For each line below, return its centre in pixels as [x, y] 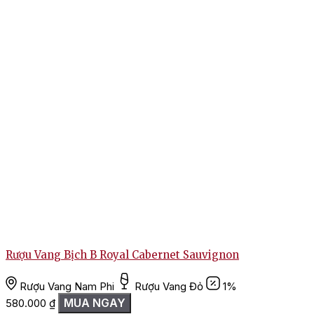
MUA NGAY [95, 303]
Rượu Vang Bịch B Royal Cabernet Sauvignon [122, 255]
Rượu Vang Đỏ [169, 287]
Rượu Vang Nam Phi [67, 287]
